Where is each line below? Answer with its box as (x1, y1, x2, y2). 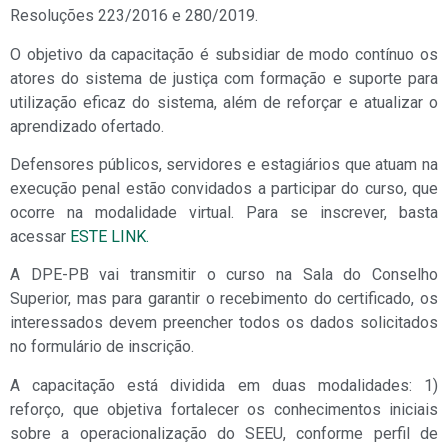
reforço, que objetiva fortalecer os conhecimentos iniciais (10, 399, 438, 419)
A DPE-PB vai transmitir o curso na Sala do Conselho (10, 265, 438, 285)
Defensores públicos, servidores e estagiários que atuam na (10, 155, 438, 175)
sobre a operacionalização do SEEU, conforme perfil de (10, 423, 438, 443)
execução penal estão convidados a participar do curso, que (10, 179, 438, 199)
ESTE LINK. (66, 227, 149, 247)
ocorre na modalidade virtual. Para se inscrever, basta (10, 203, 438, 223)
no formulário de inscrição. (10, 337, 194, 357)
